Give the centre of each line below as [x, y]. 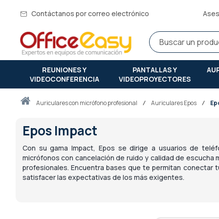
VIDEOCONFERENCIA [64, 79]
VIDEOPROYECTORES [155, 79]
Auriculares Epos [174, 103]
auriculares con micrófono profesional [89, 103]
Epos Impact [60, 130]
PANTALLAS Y [155, 69]
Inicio [37, 102]
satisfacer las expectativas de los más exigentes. [103, 177]
